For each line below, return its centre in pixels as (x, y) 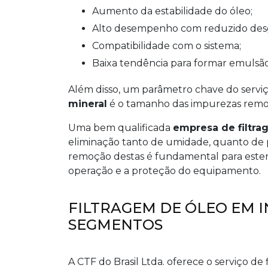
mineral (88, 104)
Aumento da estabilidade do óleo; (176, 11)
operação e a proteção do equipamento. (165, 171)
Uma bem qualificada (121, 128)
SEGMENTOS (115, 225)
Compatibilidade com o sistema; (170, 46)
